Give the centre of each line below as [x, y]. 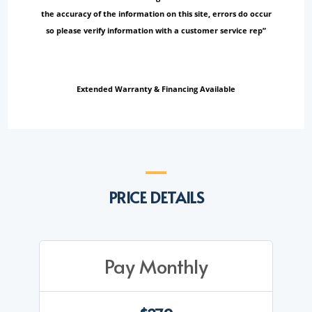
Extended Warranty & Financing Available [156, 89]
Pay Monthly [156, 266]
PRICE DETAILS [156, 197]
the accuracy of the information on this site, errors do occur [156, 14]
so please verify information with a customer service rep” [156, 31]
